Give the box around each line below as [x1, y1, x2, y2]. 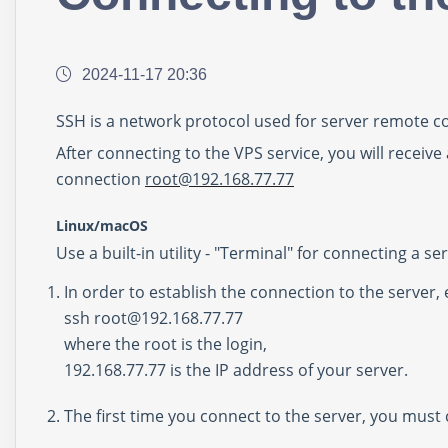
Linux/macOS [56, 216, 148, 236]
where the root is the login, [64, 332, 267, 355]
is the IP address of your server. [166, 358, 408, 381]
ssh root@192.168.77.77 [64, 306, 247, 329]
